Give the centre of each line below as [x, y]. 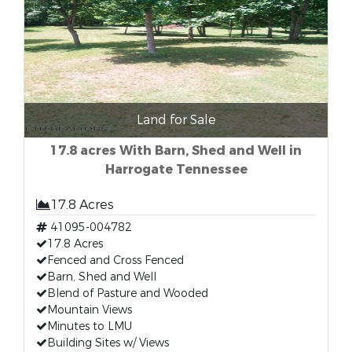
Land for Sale [176, 120]
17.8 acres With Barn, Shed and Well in [176, 150]
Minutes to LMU [90, 326]
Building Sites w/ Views [108, 343]
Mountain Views [90, 310]
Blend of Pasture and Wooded [128, 293]
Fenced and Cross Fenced [115, 260]
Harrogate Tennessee [176, 169]
